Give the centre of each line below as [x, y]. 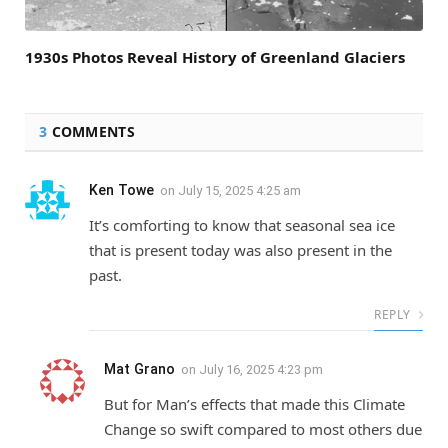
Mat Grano [139, 368]
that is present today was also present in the [240, 249]
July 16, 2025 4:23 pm [261, 369]
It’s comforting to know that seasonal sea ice [242, 224]
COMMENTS [91, 131]
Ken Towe [121, 189]
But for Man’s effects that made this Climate [254, 403]
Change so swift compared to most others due [263, 428]
